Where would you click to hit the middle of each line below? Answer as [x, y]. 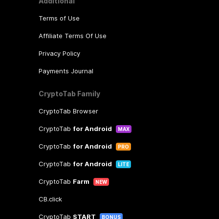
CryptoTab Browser [68, 111]
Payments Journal [66, 71]
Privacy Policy [59, 53]
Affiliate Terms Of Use [72, 36]
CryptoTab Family [69, 94]
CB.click [50, 199]
